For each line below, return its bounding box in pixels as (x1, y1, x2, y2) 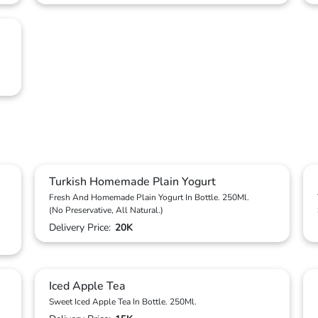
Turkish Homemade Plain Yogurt (49, 174, 216, 190)
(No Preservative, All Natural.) (49, 204, 163, 216)
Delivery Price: (49, 221, 114, 234)
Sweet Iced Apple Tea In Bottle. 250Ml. (49, 296, 197, 307)
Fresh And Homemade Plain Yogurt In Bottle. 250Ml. (49, 192, 249, 203)
